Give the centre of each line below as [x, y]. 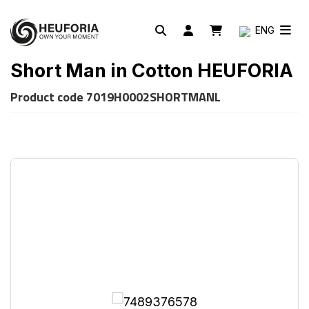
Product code [48, 97]
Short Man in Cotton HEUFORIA [152, 71]
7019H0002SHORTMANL [153, 97]
